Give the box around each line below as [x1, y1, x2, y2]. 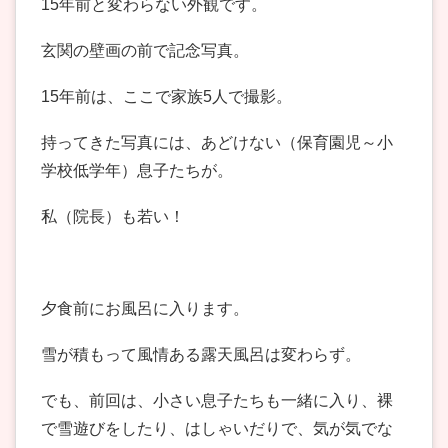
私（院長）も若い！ [41, 208, 185, 226]
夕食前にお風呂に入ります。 [41, 300, 249, 318]
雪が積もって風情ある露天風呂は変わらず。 [41, 346, 361, 364]
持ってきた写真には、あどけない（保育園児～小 [41, 134, 393, 152]
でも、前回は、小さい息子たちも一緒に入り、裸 [41, 392, 393, 410]
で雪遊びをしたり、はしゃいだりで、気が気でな [41, 420, 393, 438]
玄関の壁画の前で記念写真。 [41, 42, 249, 60]
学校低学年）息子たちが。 [41, 162, 233, 180]
